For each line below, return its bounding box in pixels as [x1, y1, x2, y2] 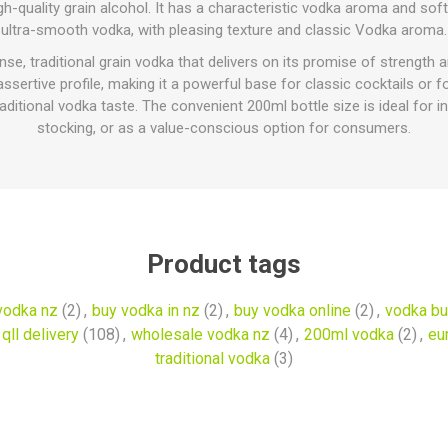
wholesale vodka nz [131, 325, 270, 344]
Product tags [147, 249, 301, 279]
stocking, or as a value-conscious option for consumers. [37, 119, 411, 137]
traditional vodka [155, 349, 270, 368]
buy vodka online [233, 301, 351, 320]
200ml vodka [304, 325, 394, 344]
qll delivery [2, 325, 79, 344]
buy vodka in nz [91, 301, 200, 320]
